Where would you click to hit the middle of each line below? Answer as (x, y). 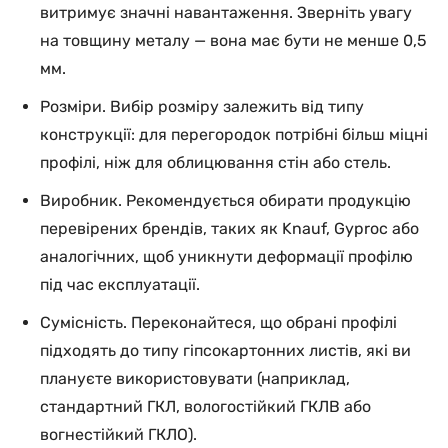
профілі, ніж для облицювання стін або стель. (215, 162)
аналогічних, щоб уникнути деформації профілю (226, 256)
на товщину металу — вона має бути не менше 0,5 (233, 40)
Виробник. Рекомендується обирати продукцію (225, 200)
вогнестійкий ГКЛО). (118, 434)
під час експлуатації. (120, 284)
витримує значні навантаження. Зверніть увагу (226, 12)
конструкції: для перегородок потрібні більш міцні (234, 134)
